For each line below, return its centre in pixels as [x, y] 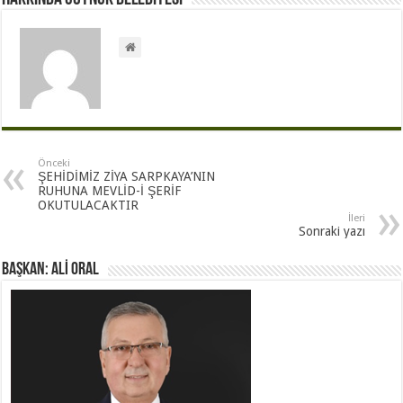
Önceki [54, 164]
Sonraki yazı [331, 232]
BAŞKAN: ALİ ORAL [51, 270]
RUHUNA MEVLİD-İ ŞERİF [110, 191]
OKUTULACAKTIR [89, 206]
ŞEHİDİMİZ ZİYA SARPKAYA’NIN [127, 177]
